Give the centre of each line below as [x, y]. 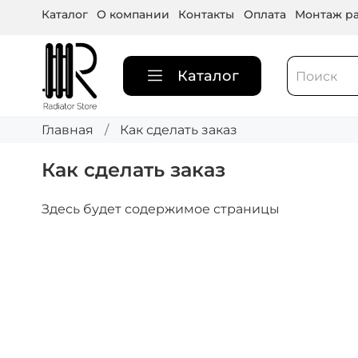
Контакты [207, 14]
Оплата [265, 14]
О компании [133, 14]
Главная [68, 130]
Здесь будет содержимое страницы [161, 209]
